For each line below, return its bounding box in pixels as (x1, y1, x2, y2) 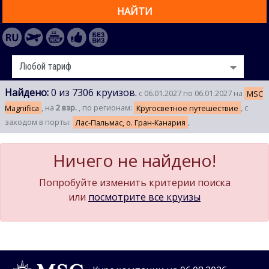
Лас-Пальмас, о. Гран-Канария (75, 116, 186, 128)
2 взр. (56, 102, 79, 113)
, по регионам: (79, 102, 134, 113)
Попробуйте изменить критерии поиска (38, 176, 231, 190)
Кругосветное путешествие (136, 102, 238, 113)
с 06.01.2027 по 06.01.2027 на (137, 88, 244, 99)
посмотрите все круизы (88, 190, 201, 204)
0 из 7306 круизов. (49, 86, 137, 100)
